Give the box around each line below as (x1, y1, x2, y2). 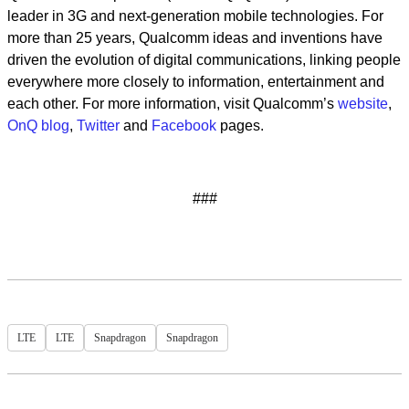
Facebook (152, 118, 216, 133)
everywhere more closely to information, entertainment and (7, 74, 384, 89)
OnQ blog (7, 118, 69, 133)
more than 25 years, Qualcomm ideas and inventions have (7, 30, 383, 46)
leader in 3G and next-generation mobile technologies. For (7, 8, 383, 24)
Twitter (77, 118, 120, 133)
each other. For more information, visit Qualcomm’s (7, 96, 338, 111)
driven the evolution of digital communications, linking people (7, 52, 401, 68)
